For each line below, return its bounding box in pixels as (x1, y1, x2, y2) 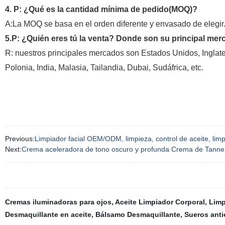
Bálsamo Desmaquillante (95, 210, 180, 218)
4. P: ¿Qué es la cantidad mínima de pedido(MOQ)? (5, 5, 197, 14)
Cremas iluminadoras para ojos (5, 198, 111, 206)
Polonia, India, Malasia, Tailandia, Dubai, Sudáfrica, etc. (5, 63, 203, 72)
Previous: (5, 135, 35, 143)
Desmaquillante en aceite (5, 210, 91, 218)
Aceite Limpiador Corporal (115, 198, 205, 206)
